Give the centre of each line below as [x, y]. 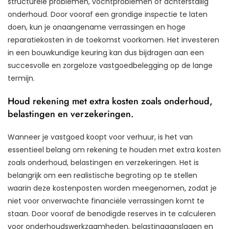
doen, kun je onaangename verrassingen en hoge [97, 27]
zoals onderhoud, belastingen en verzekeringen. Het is [103, 163]
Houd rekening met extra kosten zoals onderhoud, [110, 101]
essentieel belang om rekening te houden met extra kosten [114, 150]
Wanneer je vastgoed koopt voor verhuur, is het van [100, 137]
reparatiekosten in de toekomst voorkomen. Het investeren [113, 40]
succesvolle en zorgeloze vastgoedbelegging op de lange [110, 66]
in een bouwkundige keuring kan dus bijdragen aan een [106, 53]
